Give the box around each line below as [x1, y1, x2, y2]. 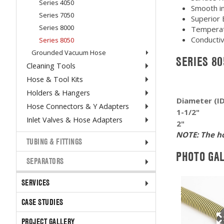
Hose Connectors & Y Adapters [26, 101, 129, 111]
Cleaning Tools [26, 61, 75, 70]
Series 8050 [39, 35, 74, 44]
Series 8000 [39, 23, 74, 32]
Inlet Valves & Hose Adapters [26, 115, 122, 124]
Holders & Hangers [26, 88, 90, 97]
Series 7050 [39, 10, 74, 19]
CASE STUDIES [21, 196, 63, 207]
